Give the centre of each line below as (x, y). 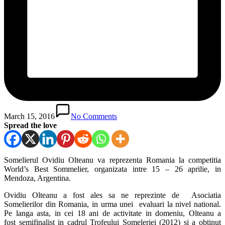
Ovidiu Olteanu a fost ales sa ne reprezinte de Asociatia (113, 195)
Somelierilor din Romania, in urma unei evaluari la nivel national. (113, 204)
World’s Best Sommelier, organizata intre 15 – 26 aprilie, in (113, 169)
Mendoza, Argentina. (37, 178)
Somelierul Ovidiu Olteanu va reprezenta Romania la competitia (113, 160)
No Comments (94, 116)
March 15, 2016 (29, 116)
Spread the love (30, 125)
